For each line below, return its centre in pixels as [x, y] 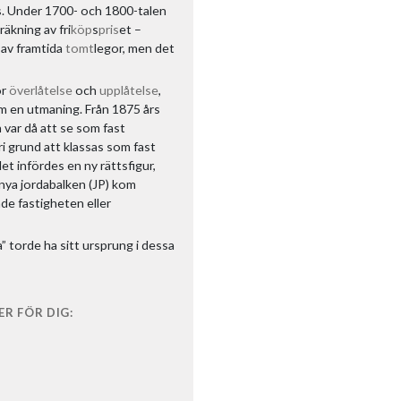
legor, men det [134, 47]
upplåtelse [129, 90]
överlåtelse [41, 90]
